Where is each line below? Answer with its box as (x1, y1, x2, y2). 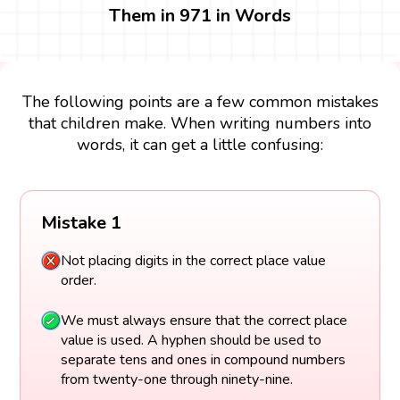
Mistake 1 (40, 211, 121, 236)
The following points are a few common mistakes (21, 91, 379, 113)
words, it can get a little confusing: (77, 134, 323, 156)
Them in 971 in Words (109, 4, 291, 29)
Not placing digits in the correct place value (60, 251, 326, 271)
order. (60, 271, 96, 291)
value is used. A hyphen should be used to (60, 329, 321, 350)
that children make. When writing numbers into (29, 112, 371, 135)
